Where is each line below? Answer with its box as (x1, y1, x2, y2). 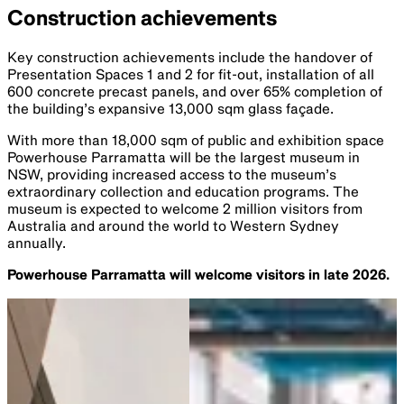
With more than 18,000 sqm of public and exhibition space (7, 133, 384, 149)
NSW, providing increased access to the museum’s (7, 168, 336, 183)
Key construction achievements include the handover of (7, 50, 372, 66)
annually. (7, 236, 66, 252)
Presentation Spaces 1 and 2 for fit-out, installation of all (7, 68, 374, 83)
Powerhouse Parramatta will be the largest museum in (7, 151, 360, 166)
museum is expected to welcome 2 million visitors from (7, 202, 363, 217)
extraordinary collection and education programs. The (7, 185, 359, 200)
